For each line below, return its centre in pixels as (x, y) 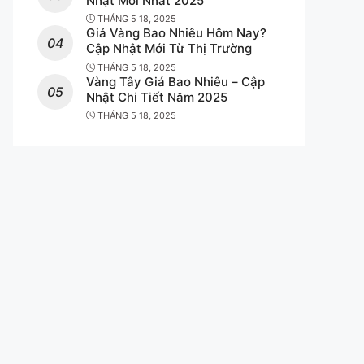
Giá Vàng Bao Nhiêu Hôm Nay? (176, 33)
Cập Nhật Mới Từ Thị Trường (169, 49)
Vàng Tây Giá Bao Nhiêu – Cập (175, 81)
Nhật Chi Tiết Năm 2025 (157, 97)
